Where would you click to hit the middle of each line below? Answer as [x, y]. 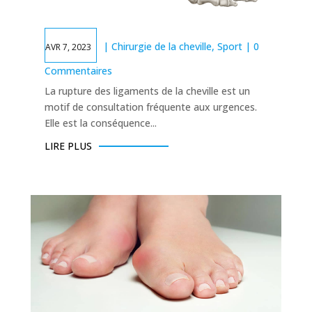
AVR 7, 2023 [68, 47]
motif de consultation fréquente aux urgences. [150, 107]
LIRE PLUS [68, 146]
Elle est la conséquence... [100, 123]
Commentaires [78, 70]
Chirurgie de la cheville [161, 46]
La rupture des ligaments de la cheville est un [147, 91]
